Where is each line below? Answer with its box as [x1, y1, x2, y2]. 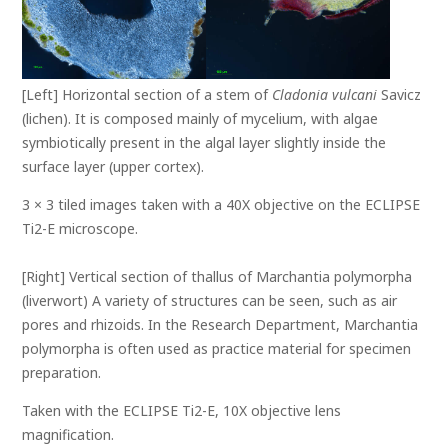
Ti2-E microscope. [22, 219, 139, 239]
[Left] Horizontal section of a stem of [22, 85, 273, 105]
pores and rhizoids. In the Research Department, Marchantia [22, 315, 419, 335]
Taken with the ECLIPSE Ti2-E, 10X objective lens [22, 401, 342, 421]
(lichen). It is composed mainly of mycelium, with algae [22, 109, 379, 129]
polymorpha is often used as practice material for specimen [22, 339, 412, 359]
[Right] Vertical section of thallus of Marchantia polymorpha [22, 267, 413, 287]
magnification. [22, 425, 115, 445]
